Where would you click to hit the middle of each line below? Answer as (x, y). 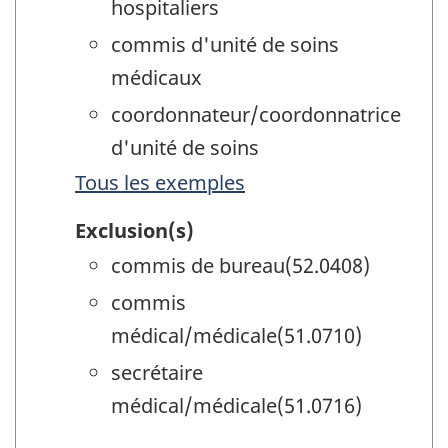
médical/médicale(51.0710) (236, 336)
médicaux (156, 77)
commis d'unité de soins (225, 44)
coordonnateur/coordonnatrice (256, 114)
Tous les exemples (160, 182)
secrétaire (157, 373)
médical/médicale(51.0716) (236, 406)
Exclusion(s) (134, 231)
